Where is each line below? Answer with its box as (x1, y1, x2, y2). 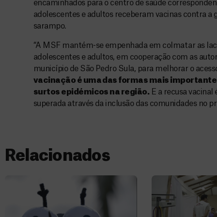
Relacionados (5, 148, 110, 164)
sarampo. (33, 22, 66, 30)
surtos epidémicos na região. (33, 88, 150, 96)
